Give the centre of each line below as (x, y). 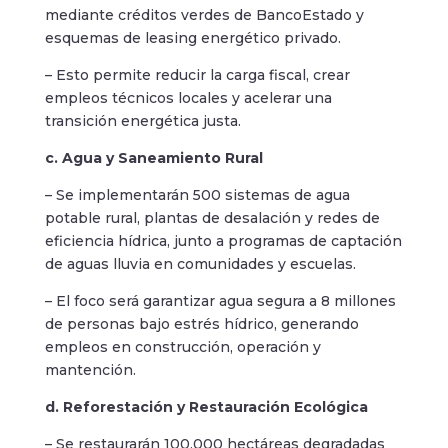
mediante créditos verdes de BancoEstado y (204, 14)
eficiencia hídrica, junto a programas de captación (223, 240)
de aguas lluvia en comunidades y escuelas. (200, 263)
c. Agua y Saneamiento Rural (153, 157)
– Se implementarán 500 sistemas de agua (197, 194)
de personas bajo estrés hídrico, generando (201, 323)
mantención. (90, 369)
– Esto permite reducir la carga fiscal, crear (197, 74)
